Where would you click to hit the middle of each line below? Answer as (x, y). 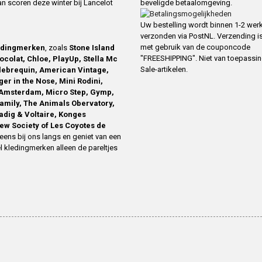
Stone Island (92, 47)
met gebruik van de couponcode (195, 47)
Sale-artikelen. (164, 70)
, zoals (57, 47)
